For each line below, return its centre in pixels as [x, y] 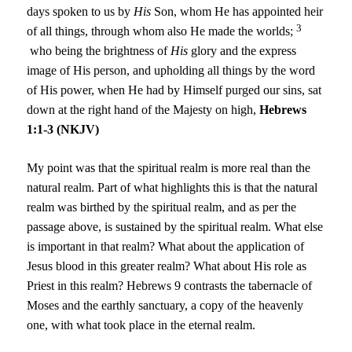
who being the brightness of [99, 51]
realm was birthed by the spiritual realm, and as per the [162, 207]
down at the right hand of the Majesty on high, [143, 110]
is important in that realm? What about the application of [166, 247]
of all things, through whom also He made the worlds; [162, 31]
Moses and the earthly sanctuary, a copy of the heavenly [165, 306]
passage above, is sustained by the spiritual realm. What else [175, 227]
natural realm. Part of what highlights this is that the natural [172, 188]
